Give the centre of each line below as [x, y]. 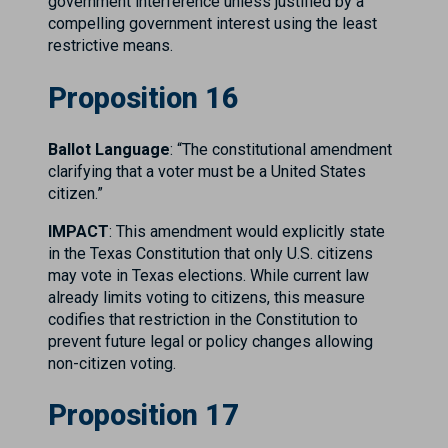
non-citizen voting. [112, 363]
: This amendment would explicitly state [247, 231]
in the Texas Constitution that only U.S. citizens [210, 253]
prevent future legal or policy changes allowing [210, 341]
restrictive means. [110, 45]
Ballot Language [109, 149]
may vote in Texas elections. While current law [208, 275]
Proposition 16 [143, 97]
